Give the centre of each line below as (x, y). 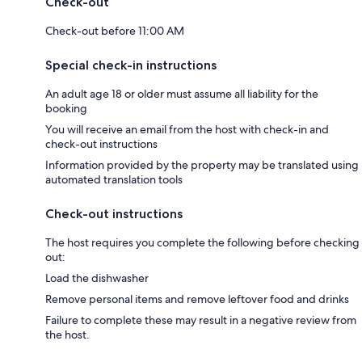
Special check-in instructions (131, 65)
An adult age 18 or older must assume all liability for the (182, 94)
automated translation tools (114, 179)
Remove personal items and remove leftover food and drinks (197, 299)
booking (66, 108)
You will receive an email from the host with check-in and (187, 129)
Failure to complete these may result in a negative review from (201, 320)
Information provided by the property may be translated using (202, 165)
